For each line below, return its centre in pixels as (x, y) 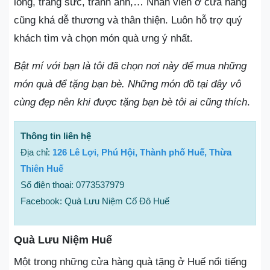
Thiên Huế (42, 168)
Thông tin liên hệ (56, 136)
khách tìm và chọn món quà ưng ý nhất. (103, 38)
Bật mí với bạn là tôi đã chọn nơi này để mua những (130, 66)
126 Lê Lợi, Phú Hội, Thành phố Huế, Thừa (142, 152)
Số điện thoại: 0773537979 (72, 185)
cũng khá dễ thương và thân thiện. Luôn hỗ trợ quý (128, 20)
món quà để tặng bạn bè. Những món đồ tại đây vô (127, 84)
